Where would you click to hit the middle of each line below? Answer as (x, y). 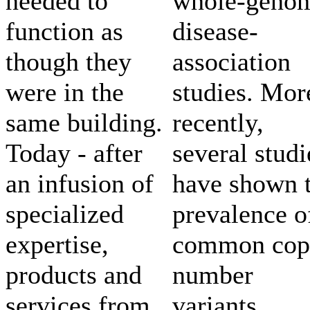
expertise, (57, 244)
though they (69, 61)
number (213, 274)
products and (74, 274)
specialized (65, 213)
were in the (65, 92)
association (231, 61)
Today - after (74, 153)
